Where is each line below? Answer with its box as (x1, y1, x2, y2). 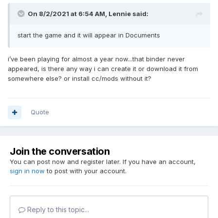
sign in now (10, 167, 45, 175)
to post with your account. (45, 167, 127, 175)
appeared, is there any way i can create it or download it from (8, 65, 198, 73)
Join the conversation (10, 145, 110, 158)
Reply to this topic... (25, 205, 89, 214)
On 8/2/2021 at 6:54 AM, (28, 10, 109, 18)
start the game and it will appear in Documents (18, 31, 160, 39)
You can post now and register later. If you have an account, (10, 158, 196, 166)
